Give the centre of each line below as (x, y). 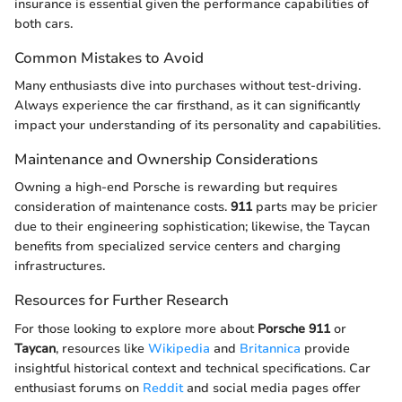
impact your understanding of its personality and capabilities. (197, 126)
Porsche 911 (294, 328)
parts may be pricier (315, 207)
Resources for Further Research (122, 301)
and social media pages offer (272, 388)
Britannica (270, 348)
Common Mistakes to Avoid (109, 57)
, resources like (102, 348)
